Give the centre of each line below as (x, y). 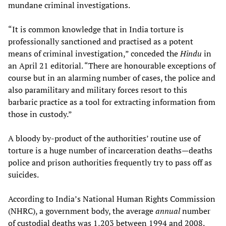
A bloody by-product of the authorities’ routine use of (104, 138)
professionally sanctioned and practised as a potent (101, 41)
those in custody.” (40, 114)
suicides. (23, 174)
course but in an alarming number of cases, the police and (112, 77)
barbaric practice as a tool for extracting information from (112, 102)
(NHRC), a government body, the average (82, 211)
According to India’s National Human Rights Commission (112, 199)
